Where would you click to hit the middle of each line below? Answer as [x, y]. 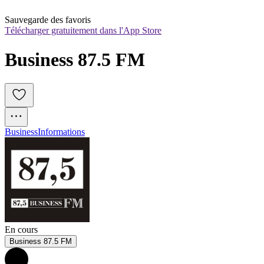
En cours [21, 230]
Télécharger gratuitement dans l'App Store [83, 31]
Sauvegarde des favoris [48, 20]
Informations [61, 132]
